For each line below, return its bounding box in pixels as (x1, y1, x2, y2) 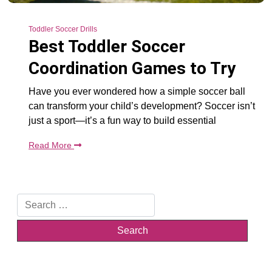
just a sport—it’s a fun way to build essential (29, 115, 216, 126)
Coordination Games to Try (29, 58, 236, 78)
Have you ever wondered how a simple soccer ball (29, 86, 245, 97)
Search (16, 194, 47, 205)
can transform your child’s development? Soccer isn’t (29, 100, 255, 111)
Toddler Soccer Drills (29, 24, 97, 33)
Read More (29, 140, 74, 150)
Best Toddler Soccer (29, 36, 185, 56)
